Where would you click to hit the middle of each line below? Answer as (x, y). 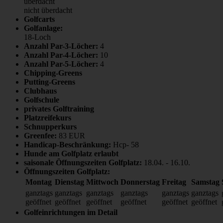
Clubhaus (40, 91)
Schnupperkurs (50, 127)
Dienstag (69, 182)
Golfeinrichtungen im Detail (71, 213)
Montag (39, 182)
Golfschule (42, 100)
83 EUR (72, 136)
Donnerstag (140, 182)
